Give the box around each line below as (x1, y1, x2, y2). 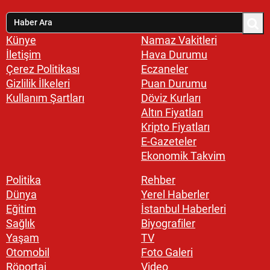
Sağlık (6, 216, 35, 230)
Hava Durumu (141, 48, 207, 61)
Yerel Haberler (141, 187, 209, 201)
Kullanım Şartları (6, 91, 84, 104)
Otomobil (6, 245, 49, 259)
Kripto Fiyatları (141, 120, 210, 133)
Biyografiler (141, 216, 195, 230)
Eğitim (6, 202, 36, 215)
